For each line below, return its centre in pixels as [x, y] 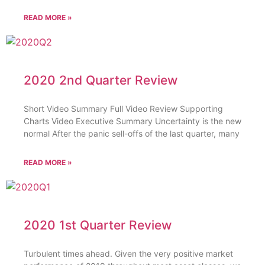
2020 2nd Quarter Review [101, 80]
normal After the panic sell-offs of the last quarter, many [132, 134]
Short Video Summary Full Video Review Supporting [123, 109]
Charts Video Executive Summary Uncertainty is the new [132, 121]
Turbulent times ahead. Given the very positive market [128, 254]
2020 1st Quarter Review [98, 225]
